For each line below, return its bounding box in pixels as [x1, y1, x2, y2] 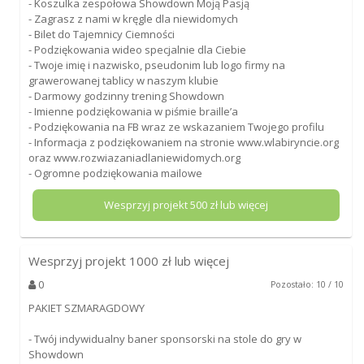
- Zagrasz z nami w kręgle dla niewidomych [28, 11, 238, 26]
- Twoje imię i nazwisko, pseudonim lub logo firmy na [28, 57, 285, 72]
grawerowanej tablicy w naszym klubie [28, 72, 219, 88]
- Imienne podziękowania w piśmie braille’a [28, 103, 238, 119]
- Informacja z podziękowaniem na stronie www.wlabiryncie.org [28, 134, 339, 149]
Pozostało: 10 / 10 [271, 278, 344, 290]
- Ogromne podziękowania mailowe [28, 165, 202, 180]
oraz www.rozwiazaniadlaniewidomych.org [28, 149, 240, 165]
